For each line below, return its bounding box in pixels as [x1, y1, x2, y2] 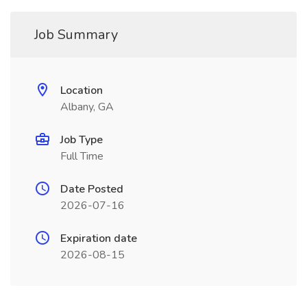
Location [60, 83, 103, 98]
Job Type [60, 132, 103, 147]
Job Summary [34, 25, 118, 44]
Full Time [60, 149, 103, 164]
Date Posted [60, 182, 123, 197]
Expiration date [60, 231, 137, 246]
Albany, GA [60, 99, 114, 114]
